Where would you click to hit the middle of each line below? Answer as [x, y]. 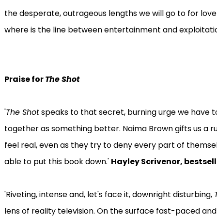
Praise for [24, 79]
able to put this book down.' [57, 162]
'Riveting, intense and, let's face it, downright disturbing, [109, 194]
